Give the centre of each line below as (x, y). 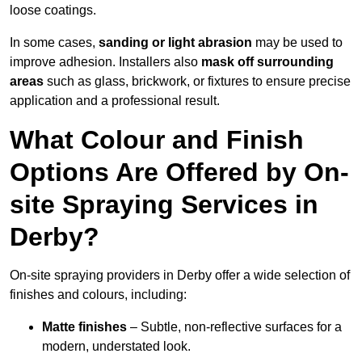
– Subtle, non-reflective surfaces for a (234, 327)
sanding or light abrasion (175, 43)
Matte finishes (84, 327)
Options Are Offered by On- (179, 173)
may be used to (297, 43)
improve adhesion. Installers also (105, 62)
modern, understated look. (116, 347)
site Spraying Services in (164, 205)
